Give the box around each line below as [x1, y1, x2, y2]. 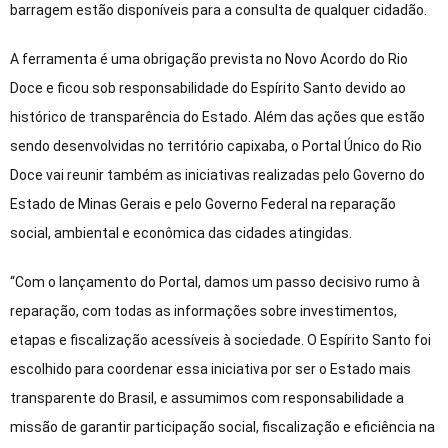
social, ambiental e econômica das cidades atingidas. [10, 224, 352, 241]
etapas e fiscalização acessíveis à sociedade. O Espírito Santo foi [10, 331, 431, 348]
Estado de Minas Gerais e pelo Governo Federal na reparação [10, 195, 396, 212]
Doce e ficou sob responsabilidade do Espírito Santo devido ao [10, 79, 406, 96]
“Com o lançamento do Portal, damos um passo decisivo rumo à [10, 273, 420, 290]
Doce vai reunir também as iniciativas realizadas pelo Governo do [10, 166, 425, 183]
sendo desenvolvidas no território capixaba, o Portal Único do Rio [10, 137, 422, 154]
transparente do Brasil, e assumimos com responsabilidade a [10, 389, 404, 406]
